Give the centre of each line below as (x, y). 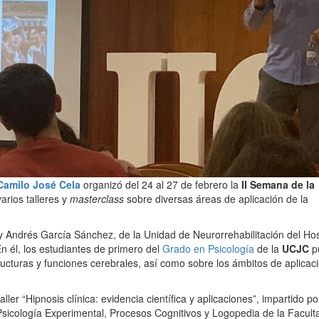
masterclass (97, 199)
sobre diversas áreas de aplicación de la (216, 199)
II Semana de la (278, 185)
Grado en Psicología (208, 249)
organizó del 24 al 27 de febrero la (161, 185)
